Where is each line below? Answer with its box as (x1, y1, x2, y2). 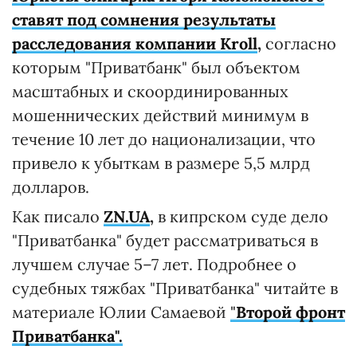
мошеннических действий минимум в (12, 105, 308, 125)
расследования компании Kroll (12, 33, 257, 53)
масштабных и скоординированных (12, 81, 288, 101)
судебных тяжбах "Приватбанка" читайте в (12, 278, 338, 298)
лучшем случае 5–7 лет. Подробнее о (12, 254, 296, 274)
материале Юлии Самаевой (12, 302, 230, 322)
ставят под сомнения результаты (12, 10, 276, 29)
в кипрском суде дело (154, 206, 328, 226)
